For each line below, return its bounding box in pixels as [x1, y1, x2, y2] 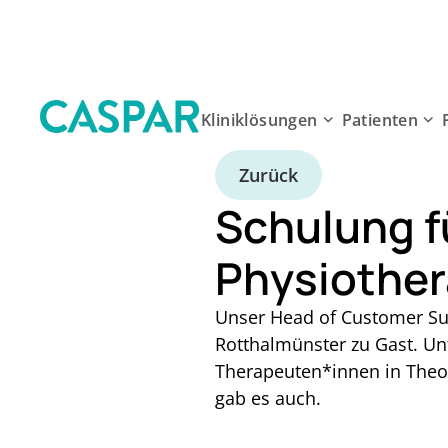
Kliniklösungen [201, 108, 318, 131]
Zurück [239, 162, 298, 187]
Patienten [341, 108, 419, 131]
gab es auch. [215, 386, 321, 410]
